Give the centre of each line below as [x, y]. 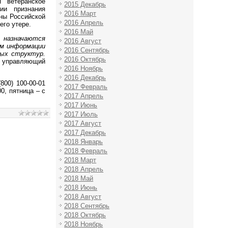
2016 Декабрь [85, 77]
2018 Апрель [84, 169]
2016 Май [79, 32]
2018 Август [83, 196]
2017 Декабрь [85, 132]
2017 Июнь [81, 105]
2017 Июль [81, 114]
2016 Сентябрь [87, 50]
